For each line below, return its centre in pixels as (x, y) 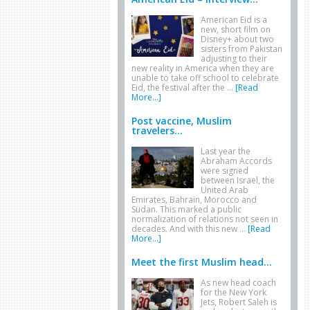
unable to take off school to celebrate (205, 78)
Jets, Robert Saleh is (239, 302)
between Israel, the (238, 180)
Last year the (226, 151)
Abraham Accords (236, 161)
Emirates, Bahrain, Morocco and (194, 200)
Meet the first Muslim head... (202, 262)
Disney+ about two (237, 39)
